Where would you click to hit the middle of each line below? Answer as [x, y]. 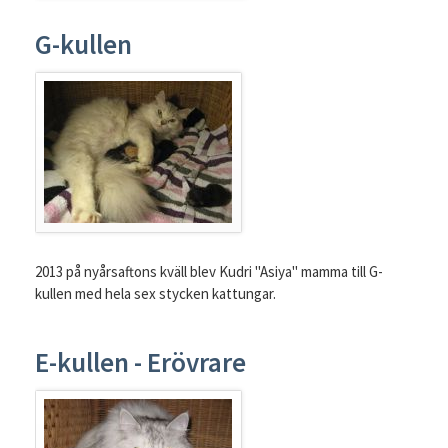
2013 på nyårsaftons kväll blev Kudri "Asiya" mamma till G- [208, 271]
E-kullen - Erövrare [140, 361]
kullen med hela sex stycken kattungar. [155, 293]
